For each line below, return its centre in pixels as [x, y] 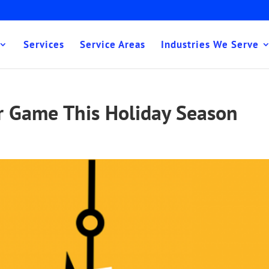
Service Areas [113, 44]
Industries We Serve [210, 44]
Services [44, 44]
